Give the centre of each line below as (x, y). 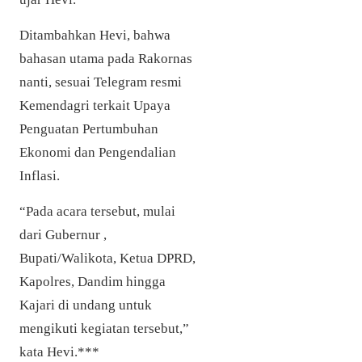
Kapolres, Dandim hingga (93, 282)
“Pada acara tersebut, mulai (97, 212)
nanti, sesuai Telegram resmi (101, 82)
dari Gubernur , (63, 235)
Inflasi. (40, 176)
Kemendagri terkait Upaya (95, 106)
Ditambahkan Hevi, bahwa (95, 36)
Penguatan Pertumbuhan (89, 129)
